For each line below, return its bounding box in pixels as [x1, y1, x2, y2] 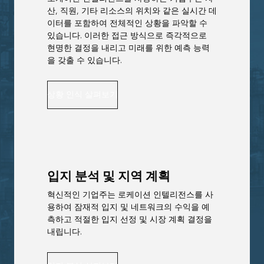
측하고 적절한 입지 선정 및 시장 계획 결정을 [47, 212, 212, 227]
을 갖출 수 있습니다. [47, 52, 122, 68]
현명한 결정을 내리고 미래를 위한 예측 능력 [47, 40, 210, 55]
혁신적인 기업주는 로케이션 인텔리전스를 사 [47, 187, 213, 202]
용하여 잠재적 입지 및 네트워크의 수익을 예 [47, 199, 210, 214]
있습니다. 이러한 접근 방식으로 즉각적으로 [47, 28, 207, 43]
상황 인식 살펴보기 [47, 87, 118, 103]
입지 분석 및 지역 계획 [47, 166, 170, 187]
